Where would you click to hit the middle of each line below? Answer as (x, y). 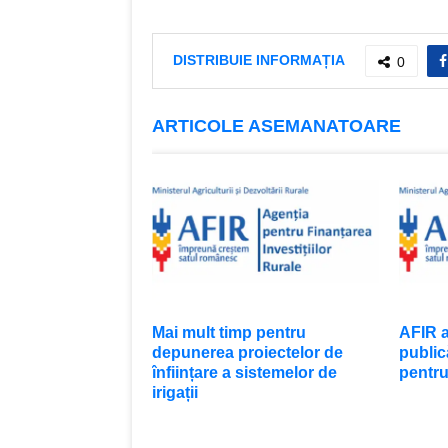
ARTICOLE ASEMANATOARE (276, 125)
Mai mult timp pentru (229, 332)
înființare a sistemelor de (244, 372)
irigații (175, 392)
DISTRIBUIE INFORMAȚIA (259, 59)
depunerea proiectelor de (247, 352)
